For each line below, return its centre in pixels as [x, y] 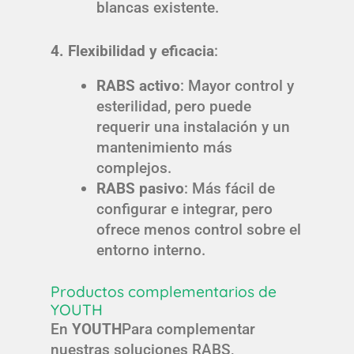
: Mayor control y [237, 85]
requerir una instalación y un [193, 126]
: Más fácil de [229, 188]
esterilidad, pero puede [173, 106]
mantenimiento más [164, 147]
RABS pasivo [140, 188]
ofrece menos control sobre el [198, 229]
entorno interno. [151, 250]
